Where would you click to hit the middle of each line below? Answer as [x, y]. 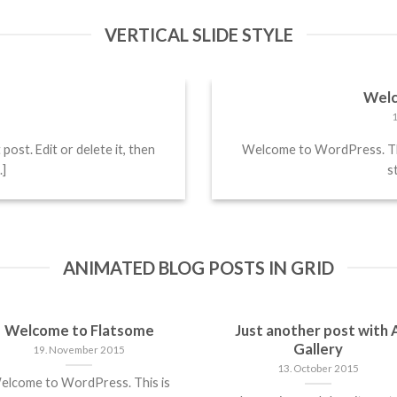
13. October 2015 [318, 369]
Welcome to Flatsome [79, 331]
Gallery [318, 350]
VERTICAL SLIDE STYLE [198, 34]
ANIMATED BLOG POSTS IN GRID [198, 267]
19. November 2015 [79, 350]
